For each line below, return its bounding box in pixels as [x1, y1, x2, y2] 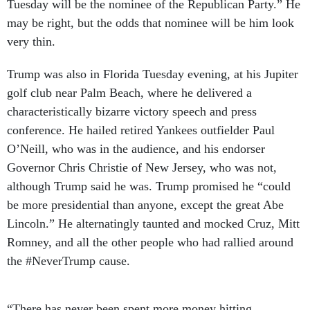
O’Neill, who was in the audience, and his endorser [7, 127, 265, 140]
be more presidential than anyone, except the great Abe [7, 183, 284, 197]
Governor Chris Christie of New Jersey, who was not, [7, 145, 277, 159]
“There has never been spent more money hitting [7, 286, 252, 300]
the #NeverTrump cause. [7, 239, 130, 253]
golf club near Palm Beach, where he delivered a [7, 71, 252, 84]
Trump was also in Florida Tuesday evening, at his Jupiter [7, 52, 298, 66]
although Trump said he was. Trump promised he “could [7, 164, 291, 178]
